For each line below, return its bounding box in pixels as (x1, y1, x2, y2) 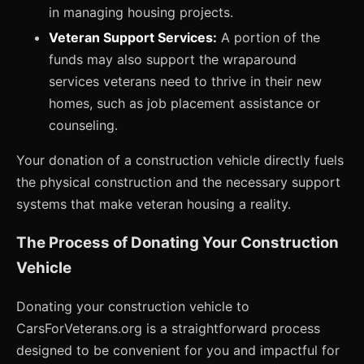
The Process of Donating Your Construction (16, 233, 339, 253)
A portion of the (217, 28, 320, 45)
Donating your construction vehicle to (16, 297, 249, 314)
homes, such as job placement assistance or (49, 94, 320, 111)
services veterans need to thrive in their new (49, 72, 322, 89)
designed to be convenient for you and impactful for (16, 341, 340, 358)
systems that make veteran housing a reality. (16, 195, 291, 212)
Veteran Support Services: (49, 28, 217, 45)
